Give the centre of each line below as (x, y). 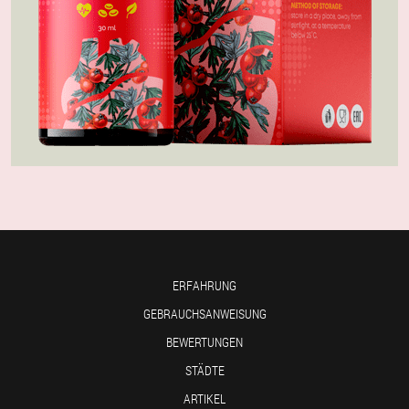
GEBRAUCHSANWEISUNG (204, 314)
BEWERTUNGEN (204, 342)
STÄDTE (204, 371)
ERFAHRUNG (204, 286)
